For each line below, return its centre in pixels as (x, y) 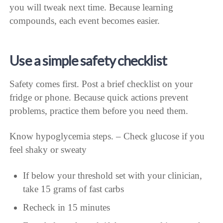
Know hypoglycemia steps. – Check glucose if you (107, 136)
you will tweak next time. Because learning (92, 7)
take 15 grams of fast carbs (73, 189)
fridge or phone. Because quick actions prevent (99, 97)
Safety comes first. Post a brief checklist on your (101, 84)
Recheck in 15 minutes (66, 208)
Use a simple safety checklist (88, 60)
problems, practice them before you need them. (99, 111)
